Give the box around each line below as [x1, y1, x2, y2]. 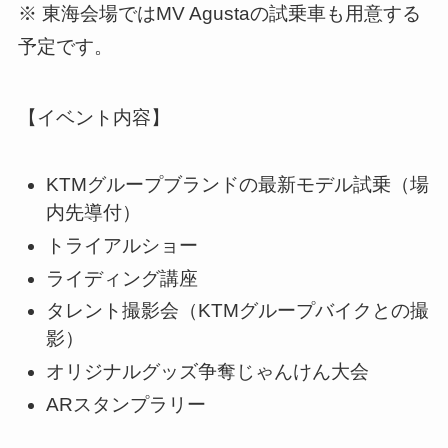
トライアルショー [46, 235, 199, 257]
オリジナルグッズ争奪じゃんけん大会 [46, 361, 370, 383]
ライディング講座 [46, 267, 199, 289]
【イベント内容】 [17, 106, 170, 128]
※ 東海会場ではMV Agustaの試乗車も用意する [17, 3, 421, 25]
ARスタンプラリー [46, 393, 207, 415]
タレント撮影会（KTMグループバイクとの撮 [46, 300, 430, 322]
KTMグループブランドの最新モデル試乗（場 [46, 174, 430, 196]
